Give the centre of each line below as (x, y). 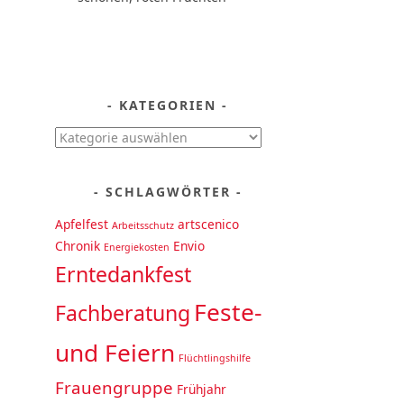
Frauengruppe (114, 388)
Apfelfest (82, 225)
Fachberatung (123, 313)
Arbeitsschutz (143, 226)
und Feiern (115, 353)
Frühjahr (202, 390)
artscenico (208, 225)
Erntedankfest (123, 275)
